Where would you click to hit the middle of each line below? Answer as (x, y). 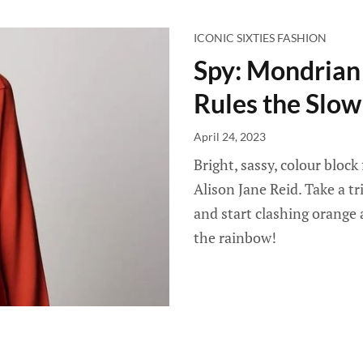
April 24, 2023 (230, 137)
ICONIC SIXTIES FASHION (260, 38)
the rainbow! (235, 237)
